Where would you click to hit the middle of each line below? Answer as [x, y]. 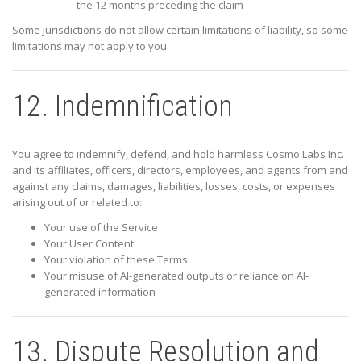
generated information [100, 292]
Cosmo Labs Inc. [305, 154]
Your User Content [89, 244]
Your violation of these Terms [116, 260]
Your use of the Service [101, 228]
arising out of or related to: [77, 203]
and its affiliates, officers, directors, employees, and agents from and [180, 170]
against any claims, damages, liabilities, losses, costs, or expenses [174, 187]
